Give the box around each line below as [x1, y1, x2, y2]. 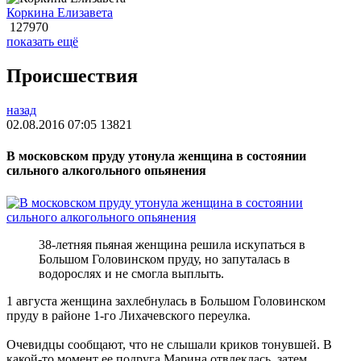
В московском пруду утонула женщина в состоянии [6, 149, 306, 164]
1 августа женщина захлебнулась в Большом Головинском [6, 293, 326, 308]
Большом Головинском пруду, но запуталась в [39, 251, 290, 266]
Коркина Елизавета [6, 6, 113, 20]
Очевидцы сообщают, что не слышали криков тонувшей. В [6, 337, 332, 351]
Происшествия [6, 65, 138, 87]
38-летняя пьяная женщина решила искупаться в [39, 237, 305, 251]
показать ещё [6, 35, 78, 49]
